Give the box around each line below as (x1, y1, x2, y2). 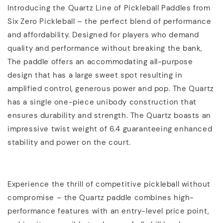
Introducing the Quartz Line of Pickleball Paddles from (7, 2, 211, 13)
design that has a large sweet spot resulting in (7, 70, 183, 80)
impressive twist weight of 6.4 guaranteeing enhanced (7, 123, 213, 134)
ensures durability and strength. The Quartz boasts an (7, 110, 211, 120)
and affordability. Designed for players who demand (7, 29, 200, 40)
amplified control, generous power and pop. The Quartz (7, 83, 214, 94)
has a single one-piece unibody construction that (7, 97, 197, 107)
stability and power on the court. (7, 137, 131, 147)
